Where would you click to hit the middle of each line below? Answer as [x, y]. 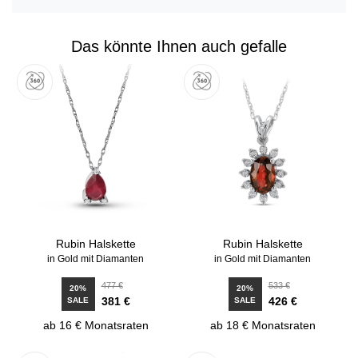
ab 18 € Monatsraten [263, 325]
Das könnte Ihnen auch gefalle [179, 46]
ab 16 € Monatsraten [95, 325]
